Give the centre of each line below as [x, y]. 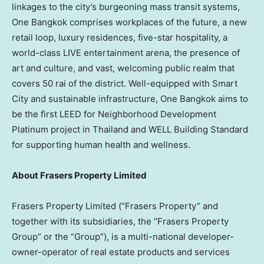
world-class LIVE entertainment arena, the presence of [126, 52]
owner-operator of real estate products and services [121, 252]
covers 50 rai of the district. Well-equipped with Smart [125, 83]
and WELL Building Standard [188, 129]
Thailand [110, 129]
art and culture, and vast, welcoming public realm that [123, 68]
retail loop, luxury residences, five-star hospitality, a [120, 37]
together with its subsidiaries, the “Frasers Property [120, 221]
